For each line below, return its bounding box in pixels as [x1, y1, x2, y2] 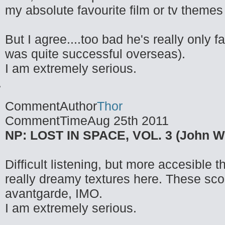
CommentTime [5, 114, 87, 128]
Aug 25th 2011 [87, 114, 169, 128]
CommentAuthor [5, 99, 97, 113]
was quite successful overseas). [5, 47, 185, 61]
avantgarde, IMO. [5, 186, 102, 200]
